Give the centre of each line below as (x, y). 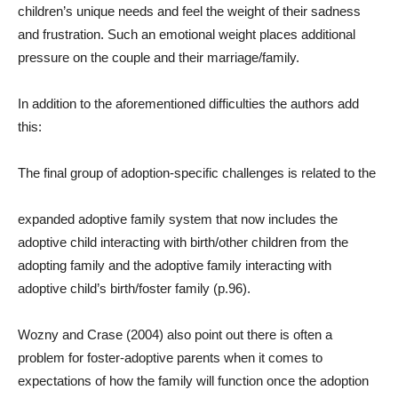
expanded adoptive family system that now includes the (178, 219)
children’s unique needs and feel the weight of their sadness (189, 11)
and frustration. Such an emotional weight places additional (187, 34)
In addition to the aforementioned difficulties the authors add (188, 103)
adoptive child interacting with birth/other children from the (183, 242)
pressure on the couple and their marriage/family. (159, 57)
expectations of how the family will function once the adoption (193, 381)
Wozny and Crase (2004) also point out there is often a (175, 334)
